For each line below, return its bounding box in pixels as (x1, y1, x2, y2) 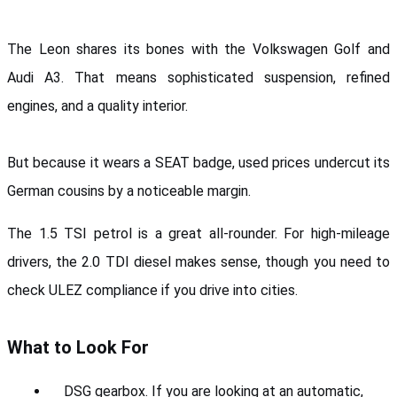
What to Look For (7, 336, 149, 358)
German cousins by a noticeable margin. (7, 182, 251, 199)
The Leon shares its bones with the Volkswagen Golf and (7, 40, 390, 58)
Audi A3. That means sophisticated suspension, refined (7, 68, 390, 86)
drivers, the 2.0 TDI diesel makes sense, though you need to (7, 253, 390, 270)
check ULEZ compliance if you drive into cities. (7, 281, 298, 299)
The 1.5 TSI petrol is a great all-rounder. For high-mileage (7, 224, 390, 242)
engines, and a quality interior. (7, 97, 191, 114)
